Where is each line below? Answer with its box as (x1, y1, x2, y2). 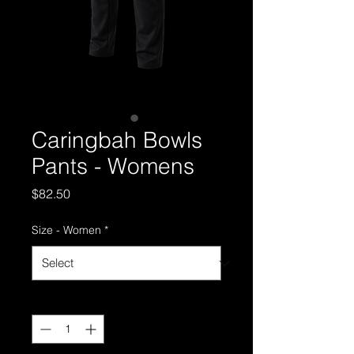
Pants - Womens (32, 153, 194, 179)
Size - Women (32, 223, 101, 237)
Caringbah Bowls (32, 126, 202, 153)
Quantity (32, 293, 73, 307)
